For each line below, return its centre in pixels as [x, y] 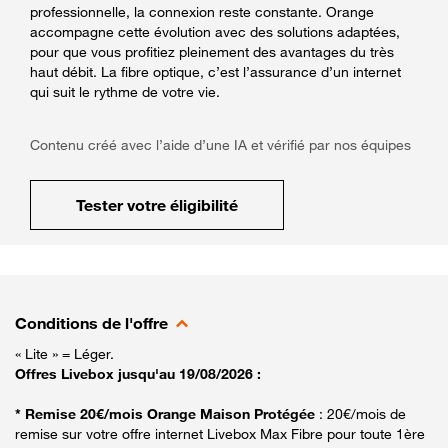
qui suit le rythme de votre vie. [125, 91]
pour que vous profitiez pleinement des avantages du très [212, 51]
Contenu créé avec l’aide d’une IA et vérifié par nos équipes [220, 144]
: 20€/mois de [362, 413]
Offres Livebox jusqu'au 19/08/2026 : [138, 373]
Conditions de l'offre [91, 322]
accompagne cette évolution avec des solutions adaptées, [215, 31]
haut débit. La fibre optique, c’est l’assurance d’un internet [215, 71]
